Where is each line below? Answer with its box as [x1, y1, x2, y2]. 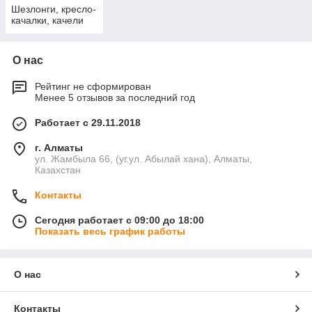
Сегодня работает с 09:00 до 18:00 [35, 214, 204, 226]
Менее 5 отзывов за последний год [35, 92, 195, 104]
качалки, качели [11, 15, 84, 26]
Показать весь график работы [35, 226, 185, 237]
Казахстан [35, 164, 81, 176]
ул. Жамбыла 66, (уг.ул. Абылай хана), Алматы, [35, 153, 252, 165]
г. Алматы [35, 142, 83, 154]
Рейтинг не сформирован [35, 81, 151, 93]
